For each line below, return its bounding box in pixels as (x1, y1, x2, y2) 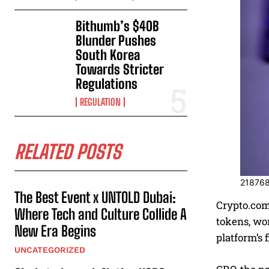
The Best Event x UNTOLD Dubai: (14, 189, 176, 207)
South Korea (76, 47, 141, 64)
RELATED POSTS (14, 141, 121, 164)
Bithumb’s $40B (76, 18, 160, 35)
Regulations (76, 76, 138, 92)
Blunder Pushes (76, 32, 157, 49)
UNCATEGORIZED (14, 245, 85, 255)
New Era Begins (14, 222, 96, 240)
